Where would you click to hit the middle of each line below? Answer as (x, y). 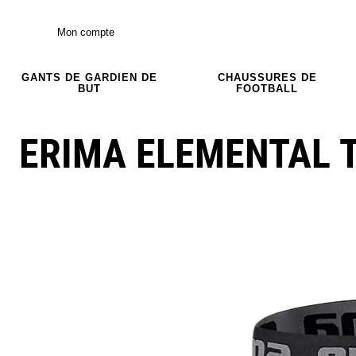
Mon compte (86, 32)
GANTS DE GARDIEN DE (89, 77)
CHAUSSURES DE (267, 77)
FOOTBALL (267, 88)
